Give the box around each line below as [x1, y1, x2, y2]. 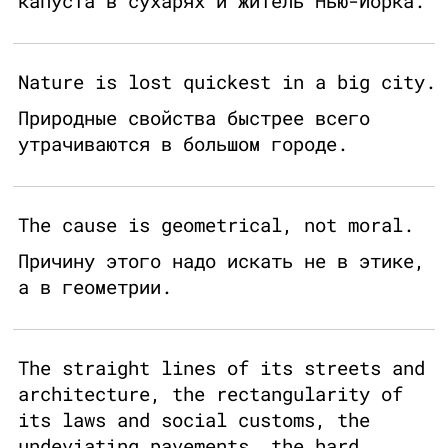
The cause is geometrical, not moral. [18, 212, 414, 238]
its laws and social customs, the [18, 407, 370, 433]
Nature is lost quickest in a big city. [18, 69, 436, 95]
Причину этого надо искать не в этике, [18, 248, 425, 274]
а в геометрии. [18, 274, 172, 300]
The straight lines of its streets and [18, 355, 425, 381]
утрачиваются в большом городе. [18, 131, 348, 157]
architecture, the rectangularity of [18, 381, 403, 407]
